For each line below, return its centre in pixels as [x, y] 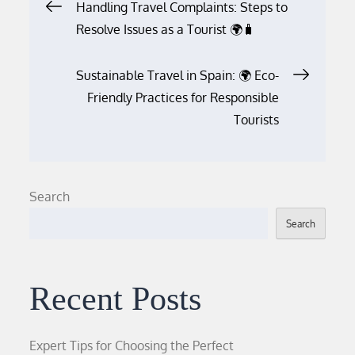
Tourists [256, 119]
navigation [116, 52]
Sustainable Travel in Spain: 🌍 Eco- [177, 75]
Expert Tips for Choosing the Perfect [132, 345]
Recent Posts [116, 298]
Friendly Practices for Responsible [183, 97]
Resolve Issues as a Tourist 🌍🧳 [166, 29]
